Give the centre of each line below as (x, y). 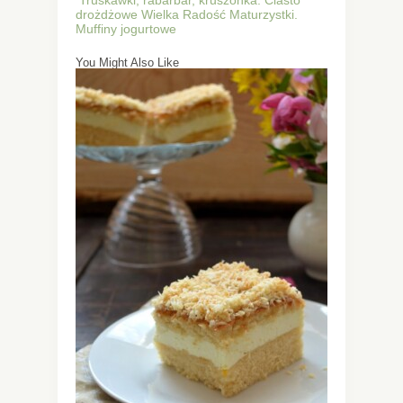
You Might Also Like (127, 62)
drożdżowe (107, 14)
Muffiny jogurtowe (128, 28)
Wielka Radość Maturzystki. (219, 14)
